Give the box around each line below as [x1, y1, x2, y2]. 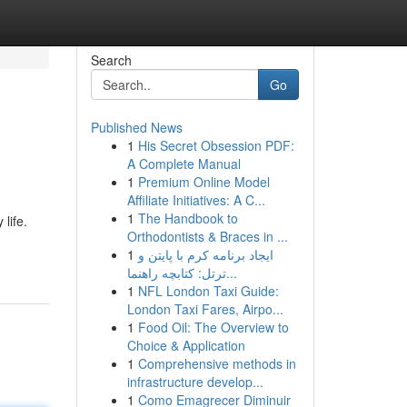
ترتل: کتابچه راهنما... [225, 263, 237, 282]
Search [90, 51, 132, 69]
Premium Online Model [137, 173, 270, 191]
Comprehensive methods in [137, 354, 296, 372]
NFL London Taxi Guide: [137, 282, 279, 300]
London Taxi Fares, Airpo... [126, 300, 283, 318]
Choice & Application [126, 336, 245, 354]
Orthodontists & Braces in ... [126, 227, 288, 245]
